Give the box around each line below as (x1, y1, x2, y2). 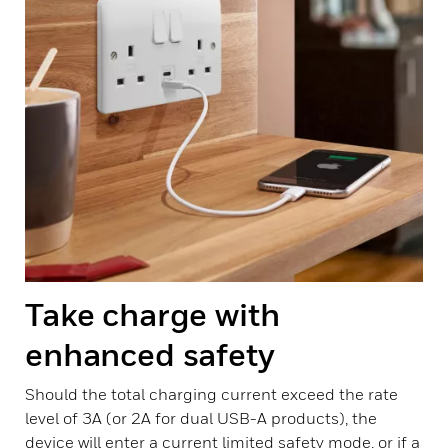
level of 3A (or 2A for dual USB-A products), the (25, 408, 377, 428)
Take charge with (25, 295, 280, 333)
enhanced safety (25, 335, 275, 373)
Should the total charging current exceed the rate (25, 384, 398, 404)
